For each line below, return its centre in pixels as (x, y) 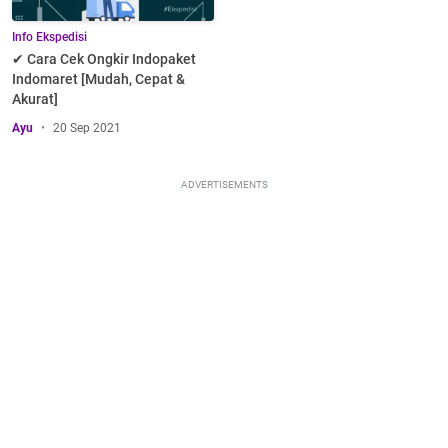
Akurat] (35, 99)
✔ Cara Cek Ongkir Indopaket (104, 59)
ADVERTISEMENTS (224, 185)
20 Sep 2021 (87, 128)
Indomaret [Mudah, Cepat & (98, 79)
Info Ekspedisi (49, 37)
